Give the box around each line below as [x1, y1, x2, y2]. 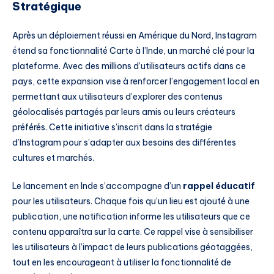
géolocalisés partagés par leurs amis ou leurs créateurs [12, 106, 235, 117]
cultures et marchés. [12, 152, 94, 163]
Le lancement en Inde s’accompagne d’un [12, 180, 183, 191]
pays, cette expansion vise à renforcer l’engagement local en [12, 75, 259, 87]
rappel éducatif [183, 180, 255, 191]
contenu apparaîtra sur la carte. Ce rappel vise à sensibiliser [12, 226, 253, 237]
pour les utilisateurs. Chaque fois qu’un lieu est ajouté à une [12, 195, 250, 207]
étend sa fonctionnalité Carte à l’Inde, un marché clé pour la [12, 45, 254, 56]
